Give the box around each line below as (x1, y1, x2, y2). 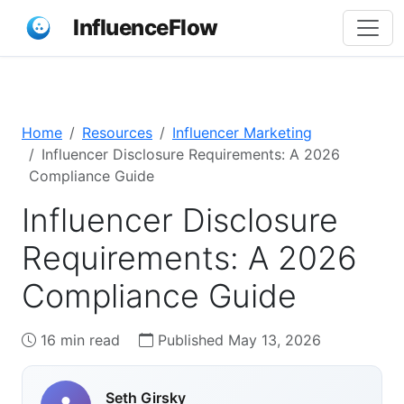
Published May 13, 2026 (153, 331, 321, 349)
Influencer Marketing (172, 124, 312, 142)
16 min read (36, 331, 124, 349)
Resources (82, 124, 152, 142)
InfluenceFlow (73, 14, 218, 41)
